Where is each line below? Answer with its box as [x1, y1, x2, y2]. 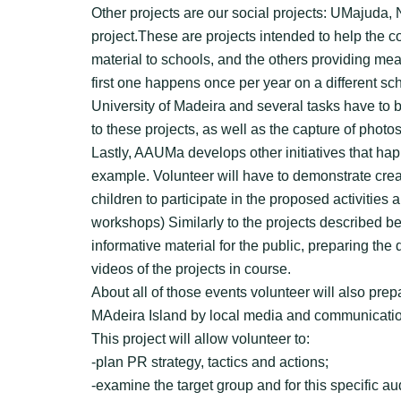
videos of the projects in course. [91, 261, 291, 277]
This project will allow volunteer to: [91, 331, 310, 346]
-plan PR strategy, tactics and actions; [91, 354, 328, 370]
